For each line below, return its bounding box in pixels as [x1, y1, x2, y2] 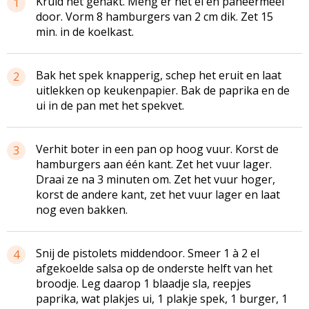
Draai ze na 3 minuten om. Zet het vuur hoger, [36, 171, 275, 187]
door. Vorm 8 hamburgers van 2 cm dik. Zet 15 [36, 8, 273, 24]
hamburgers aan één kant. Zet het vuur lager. [36, 156, 272, 172]
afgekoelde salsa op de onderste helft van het [36, 260, 272, 276]
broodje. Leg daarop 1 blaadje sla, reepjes [36, 275, 251, 291]
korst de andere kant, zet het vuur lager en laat [36, 186, 280, 202]
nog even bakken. [36, 201, 128, 217]
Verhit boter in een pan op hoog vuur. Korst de [36, 141, 279, 157]
